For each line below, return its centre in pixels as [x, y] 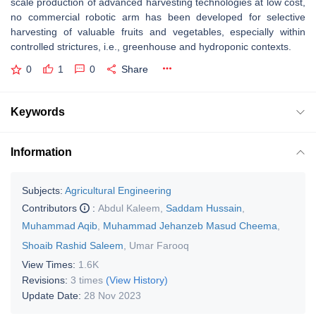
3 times [87, 280]
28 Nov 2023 [113, 295]
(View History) [137, 280]
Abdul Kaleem [129, 208]
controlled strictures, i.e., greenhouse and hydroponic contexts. [152, 47]
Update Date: [53, 295]
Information [41, 152]
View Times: [50, 264]
